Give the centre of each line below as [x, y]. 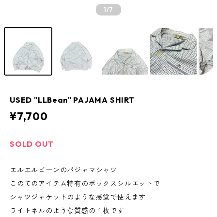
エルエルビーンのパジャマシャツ [63, 170]
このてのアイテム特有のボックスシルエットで [85, 184]
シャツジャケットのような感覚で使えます [78, 197]
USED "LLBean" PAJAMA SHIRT [72, 100]
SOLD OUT [32, 144]
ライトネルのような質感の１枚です [67, 211]
